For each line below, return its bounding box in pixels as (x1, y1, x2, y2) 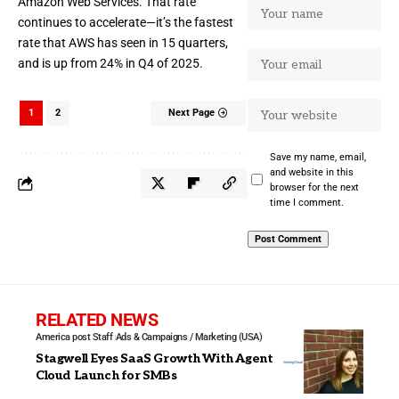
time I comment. (269, 196, 344, 208)
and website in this (269, 166, 354, 178)
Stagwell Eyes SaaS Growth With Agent (36, 350, 273, 366)
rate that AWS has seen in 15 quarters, (18, 36, 228, 51)
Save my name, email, (269, 151, 366, 163)
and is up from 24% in (18, 56, 138, 71)
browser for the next (269, 181, 359, 193)
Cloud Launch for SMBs (36, 367, 177, 383)
